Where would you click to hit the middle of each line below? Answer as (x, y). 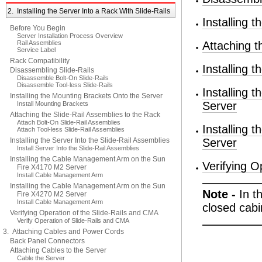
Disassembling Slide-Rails (52, 70)
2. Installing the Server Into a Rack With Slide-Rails (89, 11)
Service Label (36, 50)
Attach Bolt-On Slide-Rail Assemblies (69, 122)
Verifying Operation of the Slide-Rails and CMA (84, 213)
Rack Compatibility (40, 61)
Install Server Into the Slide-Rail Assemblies (78, 148)
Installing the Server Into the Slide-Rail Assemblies (90, 140)
